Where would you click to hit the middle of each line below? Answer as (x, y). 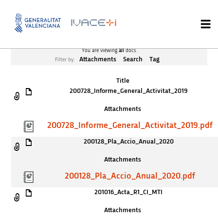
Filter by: (65, 60)
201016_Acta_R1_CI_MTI (129, 192)
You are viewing (100, 51)
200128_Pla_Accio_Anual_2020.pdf (130, 176)
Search (133, 60)
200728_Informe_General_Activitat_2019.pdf (130, 126)
